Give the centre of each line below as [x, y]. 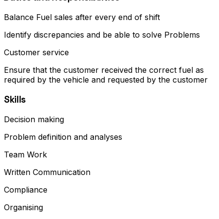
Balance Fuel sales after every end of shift [82, 17]
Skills [15, 99]
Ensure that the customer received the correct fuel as [104, 70]
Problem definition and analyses [63, 137]
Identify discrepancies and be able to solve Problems [102, 35]
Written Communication [47, 172]
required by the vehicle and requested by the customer [106, 80]
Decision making [34, 119]
